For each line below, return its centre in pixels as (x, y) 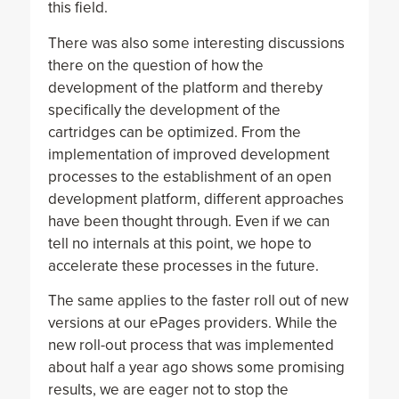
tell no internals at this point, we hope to (179, 243)
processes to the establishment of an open (189, 176)
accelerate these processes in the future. (183, 265)
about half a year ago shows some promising (196, 368)
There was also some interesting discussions (196, 43)
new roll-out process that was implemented (191, 346)
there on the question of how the (155, 65)
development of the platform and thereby (185, 87)
